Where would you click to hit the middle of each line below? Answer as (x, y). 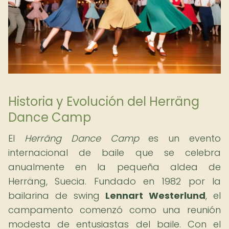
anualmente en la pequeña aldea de (114, 167)
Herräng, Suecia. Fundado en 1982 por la (114, 181)
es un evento (180, 138)
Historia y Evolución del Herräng (104, 101)
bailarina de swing (57, 196)
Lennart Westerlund (156, 196)
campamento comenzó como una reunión (114, 210)
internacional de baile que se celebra (114, 153)
